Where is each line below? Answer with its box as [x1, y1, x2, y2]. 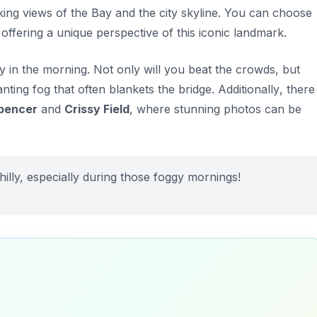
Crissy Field [64, 101, 129, 116]
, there [279, 81, 315, 96]
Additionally [218, 81, 279, 96]
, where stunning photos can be [129, 101, 301, 116]
